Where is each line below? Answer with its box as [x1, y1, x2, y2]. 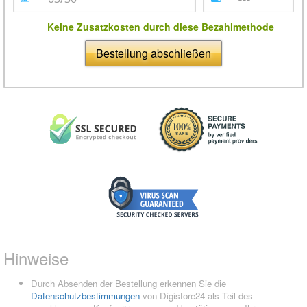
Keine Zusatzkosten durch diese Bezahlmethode [47, 20, 274, 34]
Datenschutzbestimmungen [31, 289, 140, 303]
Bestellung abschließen [96, 45, 211, 62]
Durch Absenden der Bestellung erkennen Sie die [31, 277, 226, 291]
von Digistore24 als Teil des [140, 289, 253, 303]
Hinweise [3, 246, 69, 271]
